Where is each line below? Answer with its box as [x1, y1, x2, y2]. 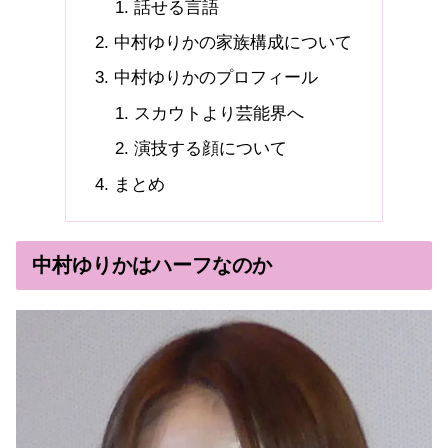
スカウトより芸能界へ [134, 103, 304, 123]
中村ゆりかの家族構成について [113, 32, 352, 52]
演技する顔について [134, 139, 287, 159]
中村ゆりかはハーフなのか [32, 254, 272, 277]
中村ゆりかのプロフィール [113, 68, 318, 88]
